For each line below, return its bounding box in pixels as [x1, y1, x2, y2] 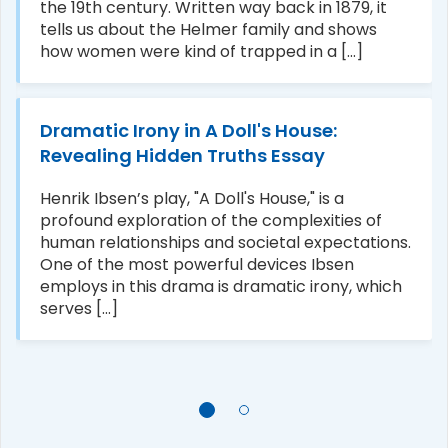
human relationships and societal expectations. [40, 231, 411, 254]
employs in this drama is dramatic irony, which [40, 275, 402, 298]
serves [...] [40, 297, 118, 320]
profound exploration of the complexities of [40, 209, 382, 232]
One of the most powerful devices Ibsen [40, 253, 354, 276]
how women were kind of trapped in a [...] [40, 40, 363, 63]
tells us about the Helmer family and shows [40, 18, 377, 41]
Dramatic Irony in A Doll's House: [40, 118, 337, 143]
